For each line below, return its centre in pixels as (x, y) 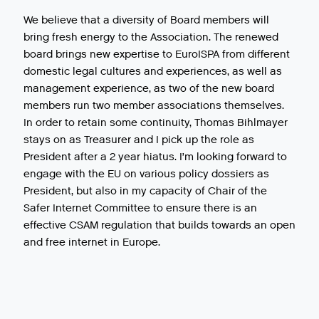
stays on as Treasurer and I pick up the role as (139, 139)
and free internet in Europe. (92, 242)
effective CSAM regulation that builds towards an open (159, 225)
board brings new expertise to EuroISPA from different (157, 54)
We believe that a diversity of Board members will (146, 20)
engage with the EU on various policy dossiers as (146, 173)
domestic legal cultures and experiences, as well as (153, 71)
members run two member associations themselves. (154, 105)
